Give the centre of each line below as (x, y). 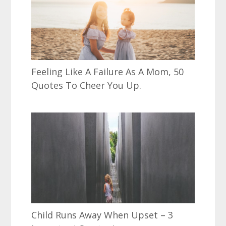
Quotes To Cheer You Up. (87, 86)
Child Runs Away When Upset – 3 (102, 215)
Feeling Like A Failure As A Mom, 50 (108, 72)
